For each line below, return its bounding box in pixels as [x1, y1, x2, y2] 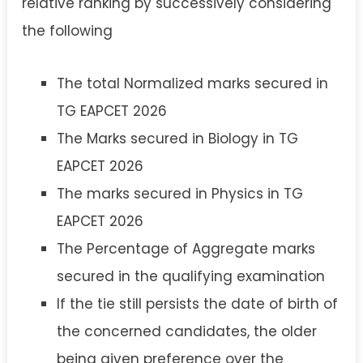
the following [22, 21, 113, 41]
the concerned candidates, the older [56, 321, 317, 341]
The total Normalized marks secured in [56, 73, 328, 93]
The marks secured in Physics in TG [56, 183, 303, 203]
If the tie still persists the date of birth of [56, 293, 338, 314]
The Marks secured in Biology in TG [56, 128, 298, 148]
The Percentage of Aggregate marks [56, 238, 315, 258]
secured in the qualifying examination [56, 266, 325, 286]
